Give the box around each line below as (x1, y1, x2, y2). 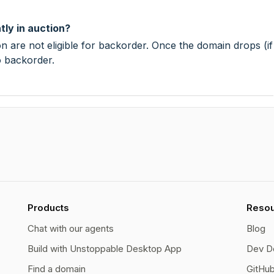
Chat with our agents (28, 223, 114, 235)
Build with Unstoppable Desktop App (28, 243, 182, 255)
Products (28, 202, 70, 214)
